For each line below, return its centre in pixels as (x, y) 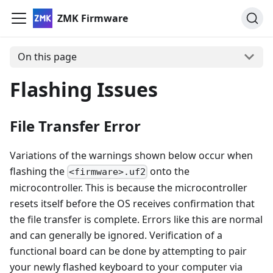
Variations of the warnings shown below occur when (131, 155)
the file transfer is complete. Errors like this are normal (136, 219)
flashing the (38, 171)
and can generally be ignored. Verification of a (116, 235)
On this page (47, 57)
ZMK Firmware (93, 18)
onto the (169, 171)
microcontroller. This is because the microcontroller (129, 188)
